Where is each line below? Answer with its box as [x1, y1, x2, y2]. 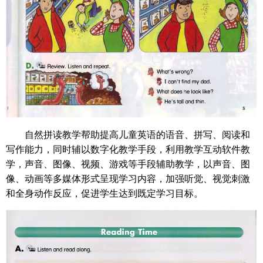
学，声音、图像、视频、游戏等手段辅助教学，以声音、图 [6, 156, 250, 170]
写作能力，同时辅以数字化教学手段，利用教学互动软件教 [6, 141, 250, 156]
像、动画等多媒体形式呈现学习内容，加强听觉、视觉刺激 [6, 171, 250, 185]
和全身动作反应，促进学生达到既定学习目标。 [6, 186, 203, 200]
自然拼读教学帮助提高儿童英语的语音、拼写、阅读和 [25, 127, 250, 141]
